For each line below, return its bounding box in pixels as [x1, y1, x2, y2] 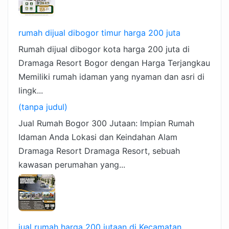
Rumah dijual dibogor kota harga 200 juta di [18, 44, 190, 55]
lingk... [18, 85, 43, 96]
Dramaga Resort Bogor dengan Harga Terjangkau [18, 58, 210, 68]
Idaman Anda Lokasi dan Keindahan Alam [18, 132, 177, 143]
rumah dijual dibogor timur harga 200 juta [18, 28, 180, 38]
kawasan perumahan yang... [18, 159, 125, 170]
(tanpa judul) [18, 102, 67, 112]
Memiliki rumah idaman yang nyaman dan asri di [18, 72, 204, 82]
